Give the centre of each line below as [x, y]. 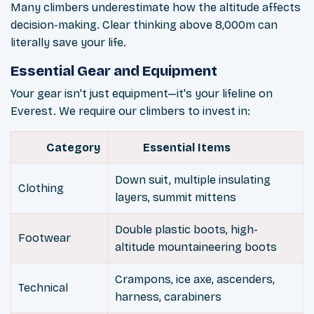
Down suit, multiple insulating [193, 180]
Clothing [41, 189]
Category [73, 148]
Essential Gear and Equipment [114, 71]
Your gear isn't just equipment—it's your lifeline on [142, 94]
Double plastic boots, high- [186, 230]
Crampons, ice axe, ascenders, [195, 280]
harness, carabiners [168, 297]
